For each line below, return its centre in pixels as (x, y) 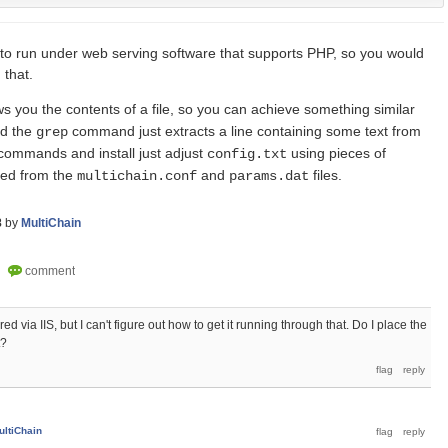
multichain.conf (137, 175)
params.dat (269, 175)
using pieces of (336, 152)
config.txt (247, 153)
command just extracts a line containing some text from (244, 130)
